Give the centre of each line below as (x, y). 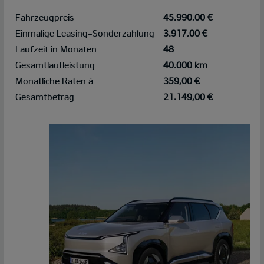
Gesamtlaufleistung (55, 65)
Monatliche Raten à (54, 80)
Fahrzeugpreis (45, 17)
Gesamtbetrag (45, 96)
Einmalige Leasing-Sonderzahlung (85, 33)
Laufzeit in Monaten (56, 49)
